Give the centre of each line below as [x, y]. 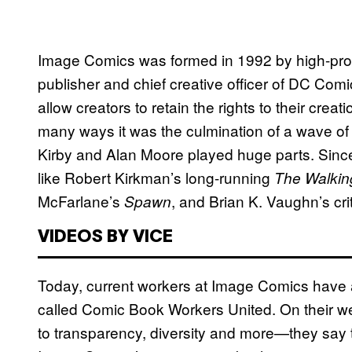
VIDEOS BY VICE [105, 238]
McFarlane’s [81, 201]
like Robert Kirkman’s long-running [156, 178]
